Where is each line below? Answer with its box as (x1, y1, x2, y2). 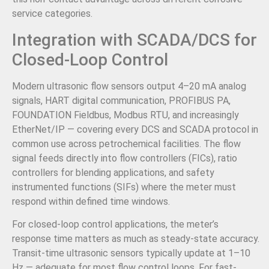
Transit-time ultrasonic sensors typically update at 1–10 (12, 247, 250, 259)
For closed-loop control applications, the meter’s (12, 218, 219, 230)
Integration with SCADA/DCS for (12, 29, 257, 50)
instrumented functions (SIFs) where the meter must (12, 181, 236, 193)
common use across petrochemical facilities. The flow (12, 138, 241, 150)
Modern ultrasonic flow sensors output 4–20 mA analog (12, 80, 246, 92)
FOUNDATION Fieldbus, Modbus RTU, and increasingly (12, 109, 239, 121)
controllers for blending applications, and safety (12, 166, 214, 178)
